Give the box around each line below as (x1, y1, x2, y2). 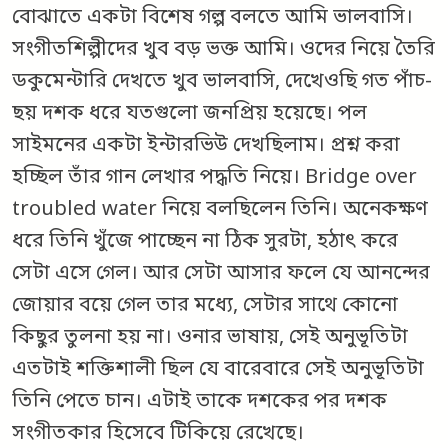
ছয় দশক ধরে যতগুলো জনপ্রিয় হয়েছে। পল (12, 101, 367, 128)
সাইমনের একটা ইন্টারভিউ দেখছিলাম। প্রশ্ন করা (12, 133, 400, 160)
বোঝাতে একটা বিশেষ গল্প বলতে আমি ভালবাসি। (12, 5, 413, 32)
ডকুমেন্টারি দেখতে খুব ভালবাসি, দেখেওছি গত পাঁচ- (12, 69, 432, 96)
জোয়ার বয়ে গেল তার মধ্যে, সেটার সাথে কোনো (12, 293, 398, 320)
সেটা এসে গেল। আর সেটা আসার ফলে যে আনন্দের (12, 261, 430, 288)
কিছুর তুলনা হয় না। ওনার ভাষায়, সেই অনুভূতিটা (12, 325, 408, 352)
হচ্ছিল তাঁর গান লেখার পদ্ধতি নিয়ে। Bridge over (12, 165, 417, 192)
